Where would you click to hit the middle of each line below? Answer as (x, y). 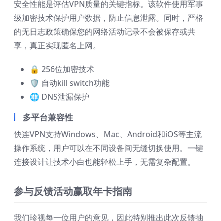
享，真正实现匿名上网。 (57, 46)
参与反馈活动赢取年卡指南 (73, 191)
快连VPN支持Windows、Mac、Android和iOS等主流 (108, 134)
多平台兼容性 (48, 117)
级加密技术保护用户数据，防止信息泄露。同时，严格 (109, 18)
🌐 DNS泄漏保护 (59, 97)
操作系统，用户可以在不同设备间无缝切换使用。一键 (109, 148)
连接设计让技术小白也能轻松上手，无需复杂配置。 (105, 162)
